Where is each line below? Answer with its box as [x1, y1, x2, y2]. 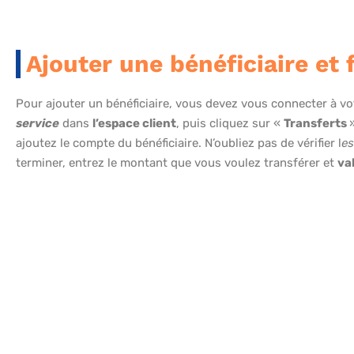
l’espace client [92, 116, 176, 131]
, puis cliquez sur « [176, 116, 284, 131]
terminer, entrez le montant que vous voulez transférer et [16, 156, 337, 171]
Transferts [284, 116, 349, 131]
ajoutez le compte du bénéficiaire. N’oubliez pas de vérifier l [16, 136, 341, 151]
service [16, 116, 59, 131]
